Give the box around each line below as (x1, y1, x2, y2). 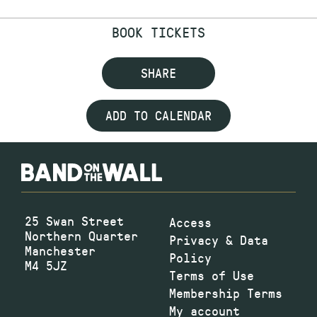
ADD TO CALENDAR (105, 107, 212, 125)
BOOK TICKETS (112, 22, 205, 41)
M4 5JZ (25, 257, 67, 275)
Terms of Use (169, 267, 254, 284)
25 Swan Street (25, 212, 124, 230)
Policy (169, 249, 212, 267)
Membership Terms (169, 284, 282, 302)
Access (169, 214, 212, 231)
